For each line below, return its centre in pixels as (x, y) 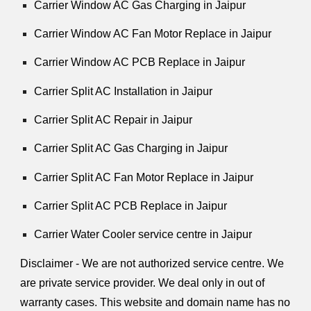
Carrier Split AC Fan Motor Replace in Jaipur (144, 177)
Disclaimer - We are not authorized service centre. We (152, 263)
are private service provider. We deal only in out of (143, 283)
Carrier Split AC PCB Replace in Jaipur (131, 206)
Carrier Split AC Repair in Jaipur (114, 120)
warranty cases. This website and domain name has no (155, 302)
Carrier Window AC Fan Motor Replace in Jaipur (153, 34)
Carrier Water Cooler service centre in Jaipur (143, 235)
